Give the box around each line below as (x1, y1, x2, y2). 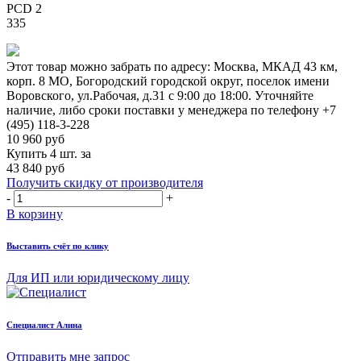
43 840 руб (6, 160, 64, 175)
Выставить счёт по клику (6, 241, 109, 251)
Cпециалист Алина (6, 320, 82, 330)
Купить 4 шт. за (6, 146, 91, 160)
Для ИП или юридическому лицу (6, 271, 189, 285)
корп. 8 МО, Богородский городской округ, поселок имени (6, 73, 330, 88)
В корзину (6, 206, 63, 221)
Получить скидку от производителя (6, 175, 203, 189)
